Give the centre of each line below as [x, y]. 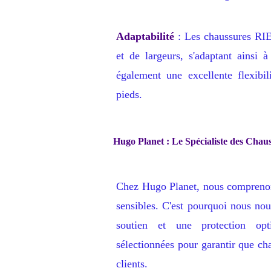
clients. [132, 263]
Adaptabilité [145, 36]
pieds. [129, 94]
